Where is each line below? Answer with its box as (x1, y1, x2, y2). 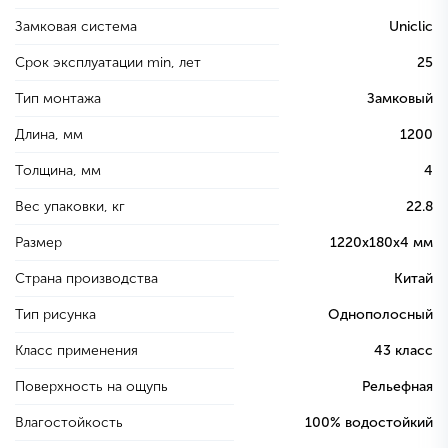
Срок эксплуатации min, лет (15, 54, 201, 72)
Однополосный (328, 306, 433, 324)
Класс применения (15, 342, 138, 360)
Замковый (367, 90, 433, 108)
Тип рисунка (15, 306, 96, 324)
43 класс (374, 342, 433, 360)
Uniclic (389, 18, 433, 36)
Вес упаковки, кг (15, 198, 125, 216)
